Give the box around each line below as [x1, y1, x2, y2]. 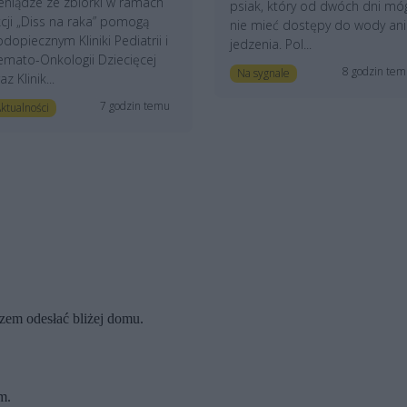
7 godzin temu [100, 98, 171, 114]
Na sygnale [236, 65, 290, 82]
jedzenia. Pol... [229, 35, 312, 54]
